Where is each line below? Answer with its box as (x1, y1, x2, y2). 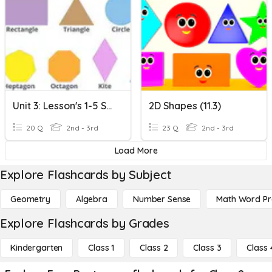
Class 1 (88, 242, 115, 253)
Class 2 (140, 242, 168, 253)
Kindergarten (10, 242, 63, 253)
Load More (114, 145, 158, 156)
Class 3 (193, 242, 222, 253)
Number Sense (132, 194, 191, 205)
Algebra (75, 194, 107, 205)
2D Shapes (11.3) (149, 100, 221, 112)
